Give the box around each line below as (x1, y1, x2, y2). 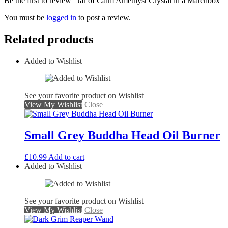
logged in (46, 13, 76, 22)
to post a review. (76, 13, 131, 22)
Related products (4, 33, 93, 46)
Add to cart (48, 152, 84, 161)
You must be (4, 13, 46, 22)
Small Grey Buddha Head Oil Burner (24, 129, 220, 142)
